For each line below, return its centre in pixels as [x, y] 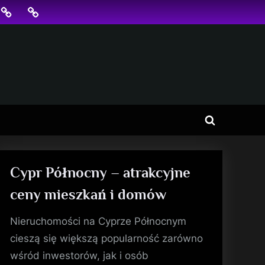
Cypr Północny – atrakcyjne [101, 172]
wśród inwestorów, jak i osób [80, 255]
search [224, 144]
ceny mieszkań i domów [88, 194]
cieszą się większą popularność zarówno [107, 238]
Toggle [225, 127]
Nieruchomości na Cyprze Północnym [98, 221]
